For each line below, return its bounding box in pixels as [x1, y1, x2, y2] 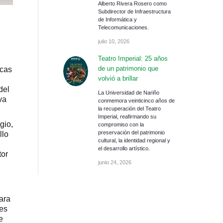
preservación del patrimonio [98, 129, 165, 135]
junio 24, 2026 [98, 159, 131, 165]
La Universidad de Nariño [98, 90, 159, 96]
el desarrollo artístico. [98, 145, 150, 151]
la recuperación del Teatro [98, 106, 161, 111]
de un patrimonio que [98, 65, 158, 72]
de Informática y [98, 16, 137, 22]
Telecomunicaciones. [98, 24, 149, 30]
